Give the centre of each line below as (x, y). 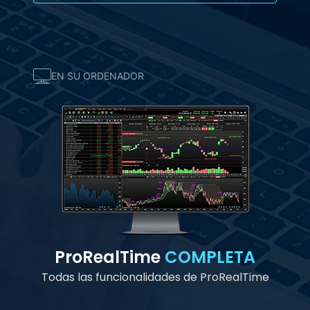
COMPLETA (210, 257)
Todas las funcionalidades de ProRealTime (155, 277)
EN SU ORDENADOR (97, 76)
